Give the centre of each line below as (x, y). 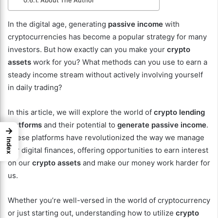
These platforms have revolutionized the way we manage (106, 138)
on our (20, 163)
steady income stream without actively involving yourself (105, 75)
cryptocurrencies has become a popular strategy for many (107, 37)
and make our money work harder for (145, 163)
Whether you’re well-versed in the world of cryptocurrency (109, 200)
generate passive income (162, 125)
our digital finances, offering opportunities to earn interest (108, 150)
